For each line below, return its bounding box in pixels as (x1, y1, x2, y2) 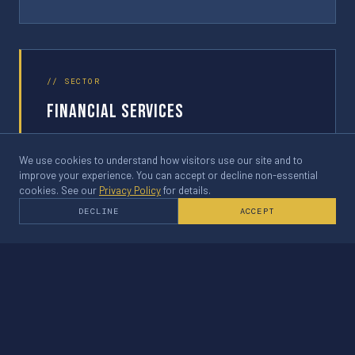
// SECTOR (47, 76, 100, 87)
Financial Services (47, 100, 185, 124)
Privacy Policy (99, 184, 161, 197)
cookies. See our (19, 184, 99, 197)
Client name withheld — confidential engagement (47, 135, 262, 148)
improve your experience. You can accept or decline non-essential (19, 169, 318, 182)
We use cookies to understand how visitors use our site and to (19, 154, 303, 167)
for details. (161, 184, 211, 197)
